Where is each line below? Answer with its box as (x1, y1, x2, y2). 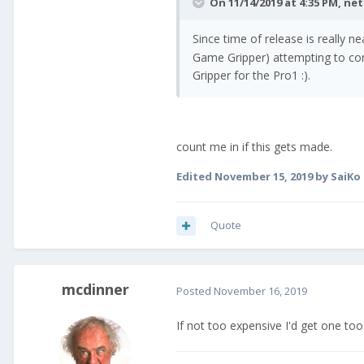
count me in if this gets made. (176, 139, 332, 155)
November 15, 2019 (214, 169, 313, 184)
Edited (176, 169, 214, 184)
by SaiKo (313, 169, 361, 184)
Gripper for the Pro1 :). (193, 67, 310, 84)
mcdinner (61, 279, 129, 300)
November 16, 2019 (214, 283, 307, 298)
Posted (176, 283, 214, 298)
